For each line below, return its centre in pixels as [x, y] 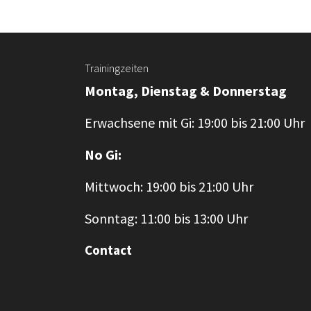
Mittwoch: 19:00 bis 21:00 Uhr [169, 186]
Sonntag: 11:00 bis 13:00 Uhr [166, 218]
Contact [108, 250]
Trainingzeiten [117, 68]
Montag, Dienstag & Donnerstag [186, 91]
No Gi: [103, 154]
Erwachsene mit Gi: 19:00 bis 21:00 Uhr [195, 123]
